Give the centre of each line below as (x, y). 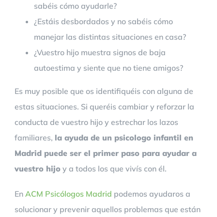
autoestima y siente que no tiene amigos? (108, 68)
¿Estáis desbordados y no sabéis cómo (103, 21)
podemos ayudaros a (151, 194)
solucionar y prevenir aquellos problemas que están (108, 209)
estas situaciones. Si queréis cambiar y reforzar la (104, 107)
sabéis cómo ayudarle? (75, 6)
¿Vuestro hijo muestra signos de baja (100, 52)
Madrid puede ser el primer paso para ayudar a (106, 153)
